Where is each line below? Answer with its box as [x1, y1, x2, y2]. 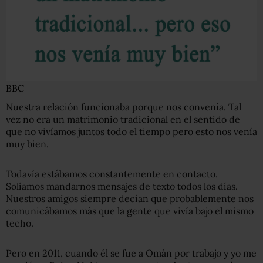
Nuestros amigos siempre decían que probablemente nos [6, 192, 254, 204]
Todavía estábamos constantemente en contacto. [6, 167, 218, 180]
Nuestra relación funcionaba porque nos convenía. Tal [6, 100, 241, 113]
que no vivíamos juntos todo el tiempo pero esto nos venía [6, 125, 257, 137]
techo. [6, 217, 33, 229]
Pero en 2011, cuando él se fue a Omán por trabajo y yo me [6, 247, 257, 259]
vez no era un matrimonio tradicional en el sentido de [6, 113, 240, 125]
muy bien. [6, 137, 49, 150]
